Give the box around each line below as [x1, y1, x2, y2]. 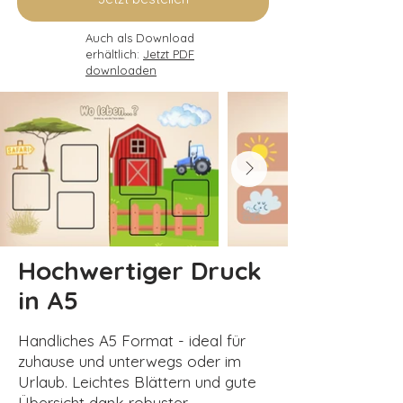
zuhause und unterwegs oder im [18, 351, 241, 371]
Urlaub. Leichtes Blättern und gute [18, 372, 256, 391]
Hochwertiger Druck [18, 254, 262, 286]
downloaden [85, 62, 157, 77]
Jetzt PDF [143, 46, 194, 61]
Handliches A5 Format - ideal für [18, 330, 246, 350]
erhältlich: [85, 46, 143, 61]
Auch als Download [85, 30, 194, 45]
